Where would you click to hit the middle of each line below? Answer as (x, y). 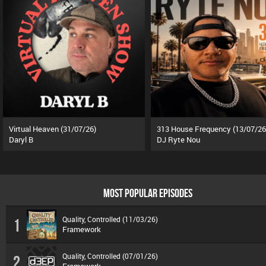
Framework (82, 229)
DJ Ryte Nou (178, 140)
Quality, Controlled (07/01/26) (110, 256)
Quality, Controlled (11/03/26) (110, 219)
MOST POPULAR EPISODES (148, 193)
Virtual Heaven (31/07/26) (53, 129)
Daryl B (21, 140)
